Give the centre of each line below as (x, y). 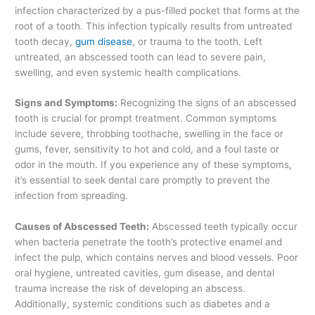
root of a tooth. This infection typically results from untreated (154, 26)
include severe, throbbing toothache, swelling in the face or (149, 134)
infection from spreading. (72, 196)
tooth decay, (45, 41)
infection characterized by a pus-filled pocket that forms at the (157, 10)
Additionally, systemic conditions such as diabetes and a (143, 304)
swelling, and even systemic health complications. (128, 72)
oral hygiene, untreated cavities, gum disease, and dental (145, 273)
